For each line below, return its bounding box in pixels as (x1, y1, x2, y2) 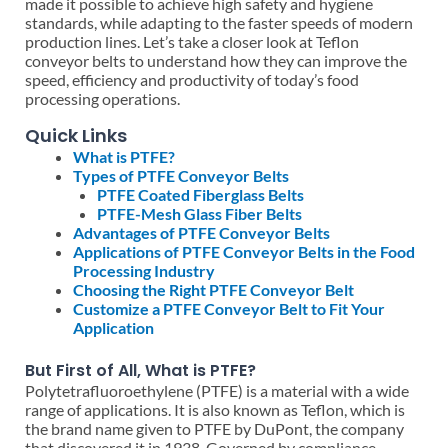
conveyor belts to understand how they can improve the (25, 51, 407, 70)
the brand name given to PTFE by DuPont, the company (25, 419, 404, 438)
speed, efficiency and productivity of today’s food (25, 70, 359, 89)
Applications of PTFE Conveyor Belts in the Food (73, 242, 415, 261)
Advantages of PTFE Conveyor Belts (73, 223, 330, 242)
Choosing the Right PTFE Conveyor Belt (73, 280, 354, 299)
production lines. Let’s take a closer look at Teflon (25, 32, 359, 51)
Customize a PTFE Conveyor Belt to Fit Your (73, 299, 385, 318)
